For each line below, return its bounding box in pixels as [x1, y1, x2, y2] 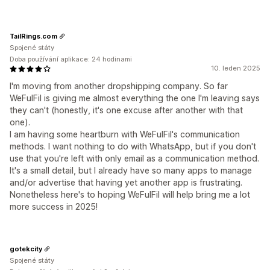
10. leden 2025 [211, 64, 260, 73]
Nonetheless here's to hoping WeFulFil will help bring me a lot [10, 189, 250, 200]
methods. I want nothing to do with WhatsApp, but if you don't [10, 141, 256, 152]
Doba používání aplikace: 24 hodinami [10, 55, 132, 64]
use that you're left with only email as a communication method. [10, 153, 259, 164]
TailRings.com [10, 31, 57, 40]
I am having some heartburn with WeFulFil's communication [10, 129, 240, 140]
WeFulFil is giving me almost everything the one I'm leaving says [10, 93, 260, 104]
